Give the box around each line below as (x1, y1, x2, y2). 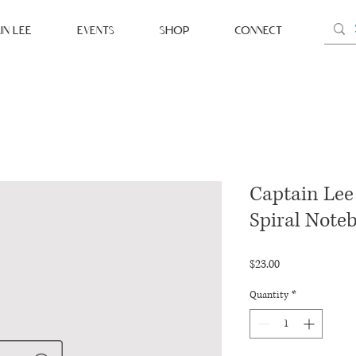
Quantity (250, 288, 288, 302)
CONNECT (234, 25, 282, 37)
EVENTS (77, 25, 114, 37)
